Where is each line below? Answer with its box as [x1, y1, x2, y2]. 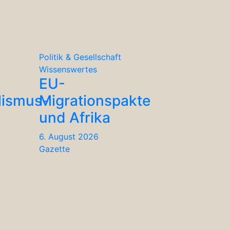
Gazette [39, 143, 70, 154]
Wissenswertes [39, 64, 97, 74]
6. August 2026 [39, 131, 99, 142]
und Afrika [39, 108, 110, 126]
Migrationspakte [39, 91, 150, 109]
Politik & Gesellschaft [39, 51, 121, 62]
